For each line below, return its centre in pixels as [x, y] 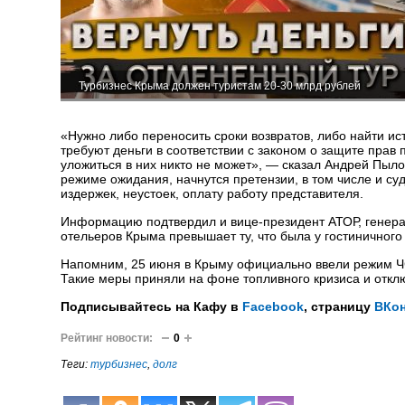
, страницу [339, 306]
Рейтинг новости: [107, 338]
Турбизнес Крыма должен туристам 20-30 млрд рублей [220, 86]
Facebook [273, 306]
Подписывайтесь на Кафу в [151, 306]
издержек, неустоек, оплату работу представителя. [212, 193]
